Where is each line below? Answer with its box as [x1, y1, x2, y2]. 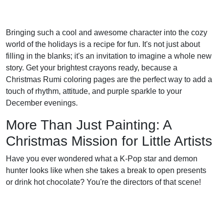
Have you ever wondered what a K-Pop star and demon [6, 154, 197, 163]
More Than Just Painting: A [6, 117, 171, 132]
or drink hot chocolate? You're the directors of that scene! [6, 177, 201, 186]
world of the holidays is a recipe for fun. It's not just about [6, 40, 200, 48]
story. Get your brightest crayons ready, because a [6, 63, 177, 72]
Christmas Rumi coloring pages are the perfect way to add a [6, 75, 212, 84]
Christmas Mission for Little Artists [6, 133, 212, 149]
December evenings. [6, 98, 78, 107]
